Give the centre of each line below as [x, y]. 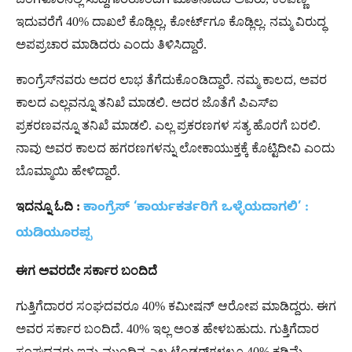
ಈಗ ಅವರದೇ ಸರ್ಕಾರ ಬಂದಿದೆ [86, 270]
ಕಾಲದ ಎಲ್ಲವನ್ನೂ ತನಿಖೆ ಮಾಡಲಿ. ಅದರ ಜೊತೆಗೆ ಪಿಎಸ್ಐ [147, 102]
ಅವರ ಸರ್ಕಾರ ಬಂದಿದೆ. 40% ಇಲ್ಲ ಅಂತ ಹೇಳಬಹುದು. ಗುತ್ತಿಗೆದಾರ [167, 328]
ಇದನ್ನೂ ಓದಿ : [49, 206]
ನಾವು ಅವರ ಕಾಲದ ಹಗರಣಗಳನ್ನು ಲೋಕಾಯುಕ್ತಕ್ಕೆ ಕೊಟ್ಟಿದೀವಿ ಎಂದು [175, 148]
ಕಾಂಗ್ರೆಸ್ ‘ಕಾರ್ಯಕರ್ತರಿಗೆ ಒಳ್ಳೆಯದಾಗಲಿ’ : [196, 209]
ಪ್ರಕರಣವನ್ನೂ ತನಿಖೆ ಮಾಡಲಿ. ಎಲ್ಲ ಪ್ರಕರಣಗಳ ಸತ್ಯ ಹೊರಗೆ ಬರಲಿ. [168, 125]
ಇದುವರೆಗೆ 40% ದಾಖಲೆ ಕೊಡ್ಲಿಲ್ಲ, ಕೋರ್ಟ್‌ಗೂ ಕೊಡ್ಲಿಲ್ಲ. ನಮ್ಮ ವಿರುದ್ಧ [171, 21]
